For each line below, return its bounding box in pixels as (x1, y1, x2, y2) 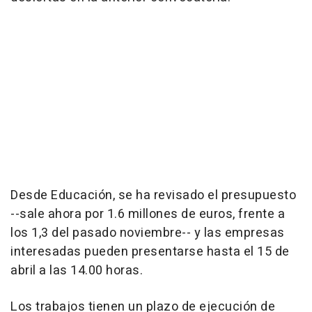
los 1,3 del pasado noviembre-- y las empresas (10, 224, 285, 243)
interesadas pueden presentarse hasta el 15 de (10, 242, 290, 262)
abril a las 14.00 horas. (10, 261, 143, 281)
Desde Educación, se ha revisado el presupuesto (10, 186, 296, 205)
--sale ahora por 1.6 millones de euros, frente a (10, 205, 285, 224)
